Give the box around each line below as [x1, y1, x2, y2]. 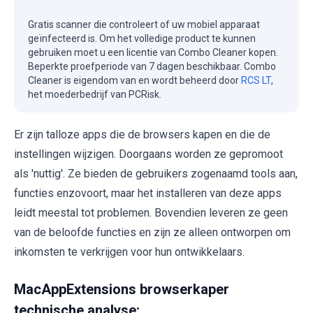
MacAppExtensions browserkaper [14, 281, 229, 298]
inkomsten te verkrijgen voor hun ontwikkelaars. [14, 245, 245, 259]
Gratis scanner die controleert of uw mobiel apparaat [28, 19, 260, 31]
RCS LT [241, 75, 271, 87]
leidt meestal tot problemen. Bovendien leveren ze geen [14, 206, 288, 220]
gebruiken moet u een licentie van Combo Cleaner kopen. [28, 47, 278, 59]
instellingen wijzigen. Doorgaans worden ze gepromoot [14, 147, 283, 161]
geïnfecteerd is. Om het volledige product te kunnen [28, 33, 256, 45]
